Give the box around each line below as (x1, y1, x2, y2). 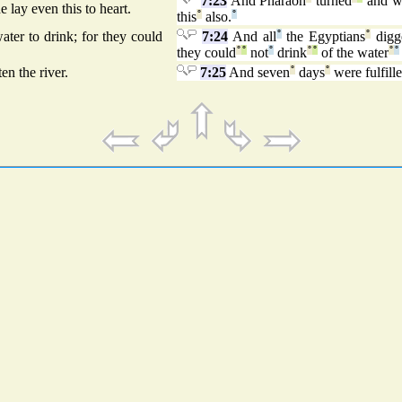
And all (227, 29, 276, 45)
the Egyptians (281, 29, 366, 45)
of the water (318, 45, 389, 61)
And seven (226, 65, 290, 81)
